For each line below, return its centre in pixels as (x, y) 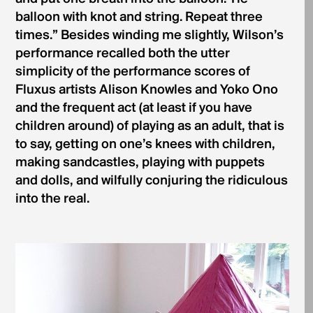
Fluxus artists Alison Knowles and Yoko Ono (146, 90)
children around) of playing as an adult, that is (150, 127)
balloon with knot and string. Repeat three (139, 18)
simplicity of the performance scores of (132, 72)
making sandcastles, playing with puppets (140, 163)
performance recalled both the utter (122, 54)
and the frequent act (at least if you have (133, 109)
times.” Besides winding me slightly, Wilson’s (149, 36)
